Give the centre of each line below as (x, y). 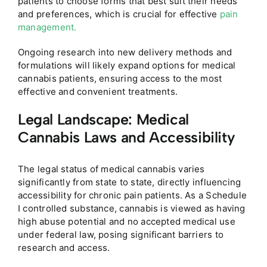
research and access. (64, 247)
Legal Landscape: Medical (103, 119)
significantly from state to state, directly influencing (129, 182)
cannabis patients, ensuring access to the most (120, 79)
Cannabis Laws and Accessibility (126, 137)
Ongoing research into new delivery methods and (125, 52)
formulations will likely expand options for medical (127, 66)
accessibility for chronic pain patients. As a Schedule (132, 195)
